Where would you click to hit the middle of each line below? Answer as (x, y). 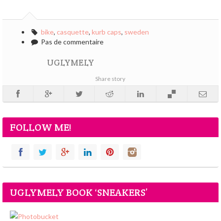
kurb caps (106, 32)
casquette (73, 32)
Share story (110, 79)
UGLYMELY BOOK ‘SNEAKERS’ (79, 193)
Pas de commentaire (71, 42)
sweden (136, 32)
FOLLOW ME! (41, 128)
